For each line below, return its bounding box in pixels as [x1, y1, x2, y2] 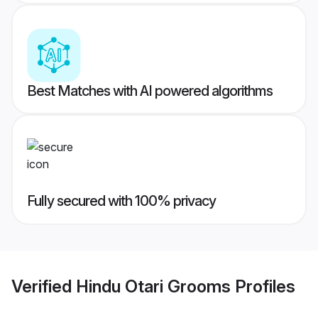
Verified [11, 275, 76, 297]
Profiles [231, 275, 295, 297]
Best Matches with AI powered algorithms [27, 82, 273, 100]
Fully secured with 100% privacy [27, 192, 216, 210]
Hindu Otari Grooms [76, 275, 231, 297]
